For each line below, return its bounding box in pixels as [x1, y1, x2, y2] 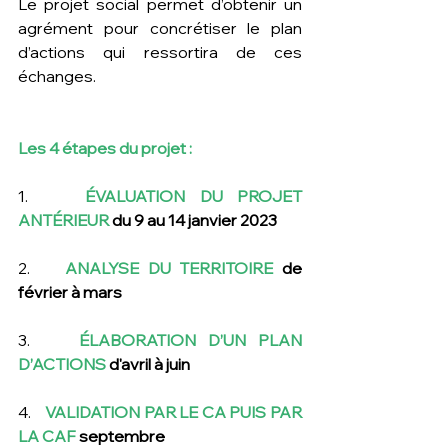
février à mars [18, 281, 122, 302]
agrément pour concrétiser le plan [18, 17, 302, 38]
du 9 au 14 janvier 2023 [109, 209, 277, 230]
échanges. [18, 65, 96, 86]
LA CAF [18, 425, 79, 446]
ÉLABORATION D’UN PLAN [78, 329, 303, 350]
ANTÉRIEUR [18, 209, 109, 230]
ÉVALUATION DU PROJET [85, 185, 303, 206]
